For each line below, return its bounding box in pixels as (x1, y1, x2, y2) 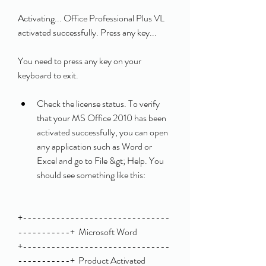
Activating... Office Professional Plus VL (18, 11, 164, 25)
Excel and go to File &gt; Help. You (37, 154, 164, 167)
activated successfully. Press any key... (18, 26, 159, 39)
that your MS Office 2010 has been (37, 111, 166, 125)
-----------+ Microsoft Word (18, 225, 137, 239)
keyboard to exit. (18, 68, 78, 82)
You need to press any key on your (18, 54, 141, 68)
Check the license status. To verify (37, 97, 160, 110)
